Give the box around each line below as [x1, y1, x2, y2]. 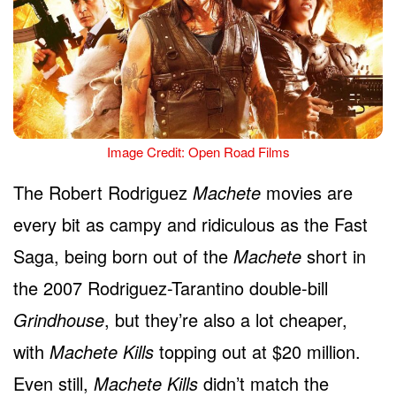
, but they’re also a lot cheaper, [104, 307, 347, 333]
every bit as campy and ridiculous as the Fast [13, 211, 368, 238]
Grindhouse [13, 307, 104, 333]
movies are [266, 179, 353, 206]
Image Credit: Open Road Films [106, 142, 290, 162]
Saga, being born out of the [13, 243, 233, 270]
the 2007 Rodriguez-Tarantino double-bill [13, 275, 328, 301]
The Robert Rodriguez [13, 179, 193, 206]
